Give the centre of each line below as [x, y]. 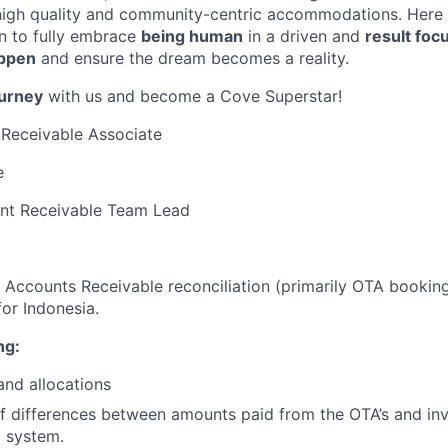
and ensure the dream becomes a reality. [192, 58]
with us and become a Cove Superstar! [192, 96]
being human [192, 36]
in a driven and [304, 36]
